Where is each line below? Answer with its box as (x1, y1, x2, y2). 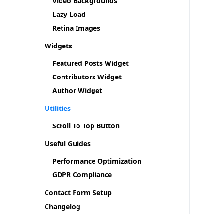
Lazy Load (52, 10, 86, 19)
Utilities (45, 104, 71, 113)
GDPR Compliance (52, 170, 112, 179)
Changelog (45, 202, 80, 211)
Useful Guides (45, 139, 91, 148)
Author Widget (52, 86, 102, 95)
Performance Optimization (52, 156, 141, 166)
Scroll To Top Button (52, 121, 120, 130)
